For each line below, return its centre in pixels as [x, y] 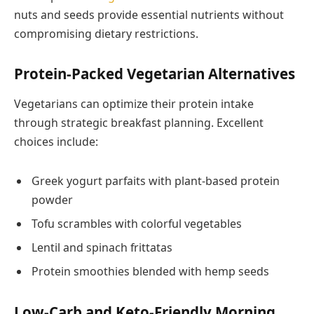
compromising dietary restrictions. [106, 34]
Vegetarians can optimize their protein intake [134, 104]
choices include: [56, 142]
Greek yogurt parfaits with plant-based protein [156, 181]
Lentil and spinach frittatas [102, 248]
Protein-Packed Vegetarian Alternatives [155, 74]
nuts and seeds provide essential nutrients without [149, 15]
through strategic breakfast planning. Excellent [139, 123]
